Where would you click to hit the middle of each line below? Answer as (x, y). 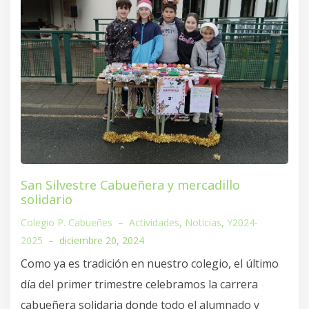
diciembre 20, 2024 (102, 240)
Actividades (154, 222)
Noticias (203, 222)
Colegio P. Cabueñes (67, 222)
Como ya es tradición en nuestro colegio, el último (150, 263)
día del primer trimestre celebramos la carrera (139, 284)
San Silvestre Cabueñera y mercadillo (130, 185)
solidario (47, 199)
